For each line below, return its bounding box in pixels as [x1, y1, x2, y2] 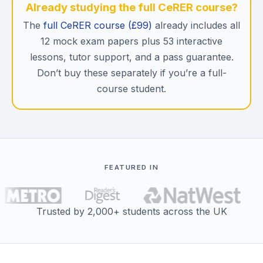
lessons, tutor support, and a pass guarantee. [29, 51, 234, 63]
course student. [97, 83, 166, 95]
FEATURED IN [104, 163, 159, 171]
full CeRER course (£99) [43, 19, 152, 31]
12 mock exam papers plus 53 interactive [41, 35, 222, 47]
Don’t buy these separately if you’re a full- [36, 67, 227, 79]
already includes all [152, 19, 240, 31]
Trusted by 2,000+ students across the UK [36, 205, 227, 217]
